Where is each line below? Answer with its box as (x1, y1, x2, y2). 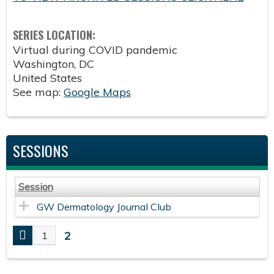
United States (13, 70, 82, 85)
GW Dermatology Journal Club (36, 200, 171, 213)
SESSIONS (13, 139, 68, 161)
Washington (13, 56, 74, 71)
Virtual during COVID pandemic (13, 42, 177, 57)
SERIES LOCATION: (13, 26, 98, 43)
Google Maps (64, 84, 131, 99)
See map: (13, 84, 64, 99)
